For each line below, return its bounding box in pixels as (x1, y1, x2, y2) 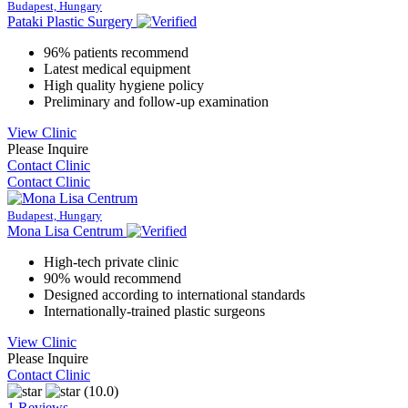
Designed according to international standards (44, 287, 305, 302)
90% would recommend (44, 270, 181, 286)
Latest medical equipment (44, 61, 190, 76)
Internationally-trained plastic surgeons (44, 303, 265, 319)
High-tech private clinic (44, 254, 178, 270)
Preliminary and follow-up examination (44, 94, 269, 109)
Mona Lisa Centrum (7, 223, 123, 239)
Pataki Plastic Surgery (7, 14, 133, 29)
